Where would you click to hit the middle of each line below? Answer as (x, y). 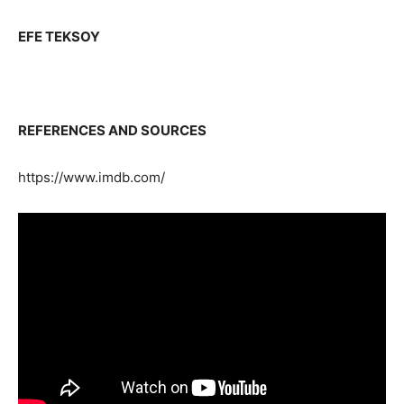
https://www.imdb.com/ (92, 177)
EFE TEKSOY (59, 36)
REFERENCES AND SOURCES (112, 130)
